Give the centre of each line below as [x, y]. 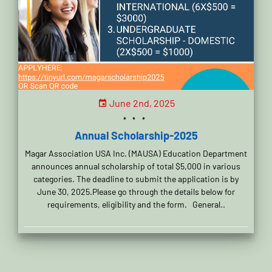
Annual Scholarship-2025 [136, 135]
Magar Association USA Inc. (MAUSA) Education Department [136, 153]
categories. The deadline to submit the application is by [136, 178]
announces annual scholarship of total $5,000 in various [136, 166]
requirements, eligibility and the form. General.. [136, 204]
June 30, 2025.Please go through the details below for [136, 191]
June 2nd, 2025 [141, 103]
